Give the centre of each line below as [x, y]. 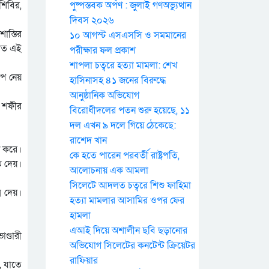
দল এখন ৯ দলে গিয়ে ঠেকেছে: [123, 126]
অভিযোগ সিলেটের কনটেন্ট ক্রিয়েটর [132, 246]
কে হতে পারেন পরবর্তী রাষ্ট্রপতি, [125, 156]
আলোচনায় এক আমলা [109, 171]
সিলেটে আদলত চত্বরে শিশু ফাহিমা [130, 186]
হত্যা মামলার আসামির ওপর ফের [127, 201]
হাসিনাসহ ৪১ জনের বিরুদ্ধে [118, 81]
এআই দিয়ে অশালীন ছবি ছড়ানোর [128, 231]
